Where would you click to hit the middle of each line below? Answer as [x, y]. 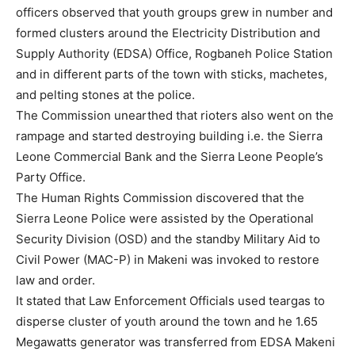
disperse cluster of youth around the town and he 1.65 [167, 322]
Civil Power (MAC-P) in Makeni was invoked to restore [168, 260]
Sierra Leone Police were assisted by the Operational [165, 219]
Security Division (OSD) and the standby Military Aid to [168, 239]
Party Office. [51, 177]
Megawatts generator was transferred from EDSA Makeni [176, 342]
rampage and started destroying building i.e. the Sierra [169, 136]
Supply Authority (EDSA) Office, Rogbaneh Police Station [174, 54]
